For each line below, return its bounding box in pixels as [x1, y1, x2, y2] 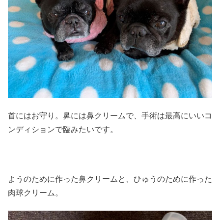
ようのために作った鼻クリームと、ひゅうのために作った [8, 175, 212, 184]
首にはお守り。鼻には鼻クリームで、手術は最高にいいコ [8, 111, 212, 120]
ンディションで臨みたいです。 [8, 125, 118, 134]
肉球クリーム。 [8, 189, 63, 197]
